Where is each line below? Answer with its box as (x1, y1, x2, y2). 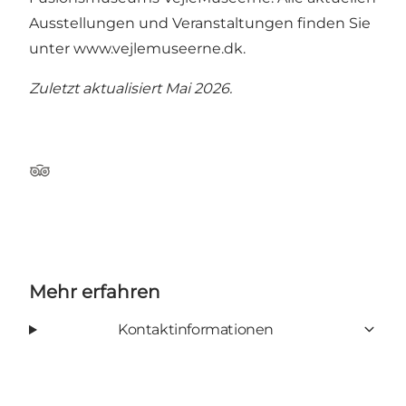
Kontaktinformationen (117, 320, 274, 338)
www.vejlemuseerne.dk (73, 39, 243, 57)
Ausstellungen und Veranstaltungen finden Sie (29, 14, 371, 32)
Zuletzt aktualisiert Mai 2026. (29, 79, 232, 97)
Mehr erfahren (29, 280, 160, 303)
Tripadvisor (28, 170, 107, 188)
